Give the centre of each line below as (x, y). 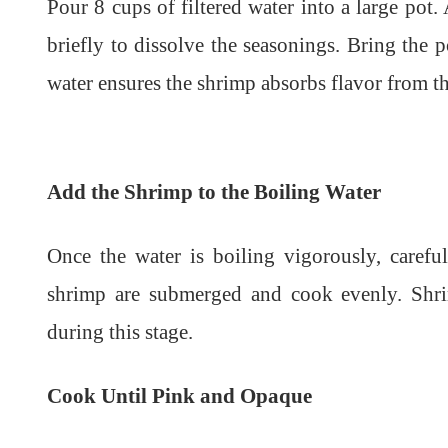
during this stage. (120, 331)
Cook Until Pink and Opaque (179, 395)
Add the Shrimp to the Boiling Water (214, 191)
